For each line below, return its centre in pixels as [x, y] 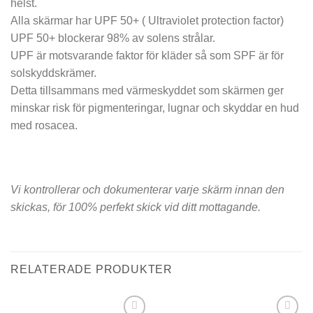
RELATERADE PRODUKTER [92, 269]
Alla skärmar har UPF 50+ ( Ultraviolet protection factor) [147, 21]
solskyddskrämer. [53, 73]
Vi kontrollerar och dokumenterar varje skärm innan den [147, 189]
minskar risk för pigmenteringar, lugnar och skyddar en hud [155, 108]
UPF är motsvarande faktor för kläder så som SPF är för [147, 56]
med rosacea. [44, 126]
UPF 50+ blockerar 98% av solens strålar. [113, 38]
